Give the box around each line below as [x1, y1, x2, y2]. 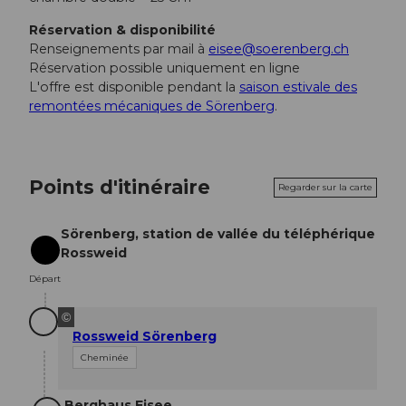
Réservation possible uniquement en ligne [29, 59, 300, 76]
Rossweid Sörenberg [72, 328, 217, 345]
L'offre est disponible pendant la [29, 78, 239, 95]
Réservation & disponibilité [29, 21, 216, 38]
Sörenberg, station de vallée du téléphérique [61, 225, 375, 242]
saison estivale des [239, 78, 357, 95]
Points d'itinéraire [29, 175, 210, 199]
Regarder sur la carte [278, 180, 372, 193]
